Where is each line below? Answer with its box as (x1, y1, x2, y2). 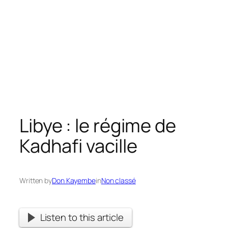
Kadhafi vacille (19, 133, 137, 158)
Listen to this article (40, 211, 124, 224)
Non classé (101, 176, 136, 186)
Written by (19, 176, 52, 186)
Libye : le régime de (19, 112, 176, 138)
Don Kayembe (52, 176, 96, 186)
